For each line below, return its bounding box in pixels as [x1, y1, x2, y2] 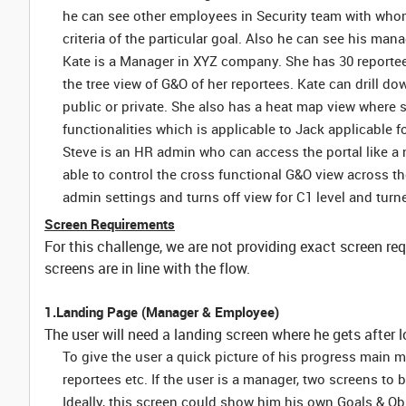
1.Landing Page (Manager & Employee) [44, 303, 279, 321]
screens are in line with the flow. [44, 258, 254, 278]
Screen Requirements [44, 215, 175, 233]
